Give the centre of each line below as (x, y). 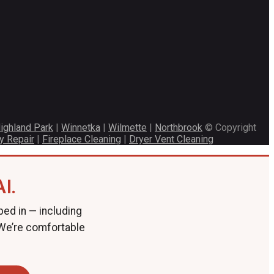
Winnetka (81, 128)
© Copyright (229, 128)
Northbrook (179, 128)
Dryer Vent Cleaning (171, 139)
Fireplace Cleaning (82, 139)
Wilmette (128, 128)
